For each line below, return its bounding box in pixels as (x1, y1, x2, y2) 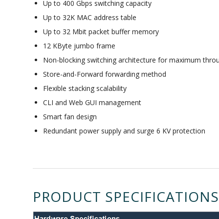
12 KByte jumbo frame (43, 41, 115, 51)
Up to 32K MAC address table (43, 13, 136, 22)
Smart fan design (43, 112, 97, 122)
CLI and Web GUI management (43, 98, 141, 108)
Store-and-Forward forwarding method (43, 69, 166, 79)
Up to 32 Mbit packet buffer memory (43, 27, 159, 37)
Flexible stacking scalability (43, 84, 127, 93)
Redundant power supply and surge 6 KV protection (43, 126, 205, 136)
